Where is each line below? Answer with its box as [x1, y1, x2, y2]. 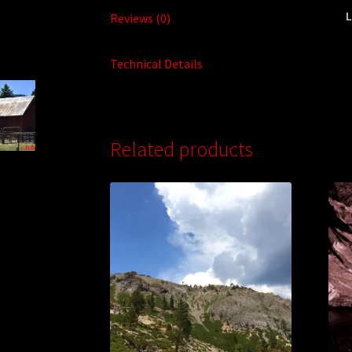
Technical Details [110, 55, 203, 71]
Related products [110, 137, 254, 163]
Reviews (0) [110, 9, 171, 26]
